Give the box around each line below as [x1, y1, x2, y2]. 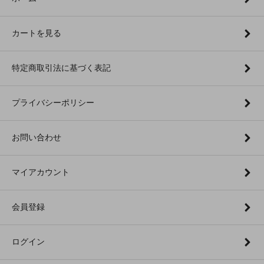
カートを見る [12, 28, 61, 38]
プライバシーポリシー [12, 97, 94, 107]
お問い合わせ [12, 132, 61, 142]
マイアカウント [12, 167, 70, 177]
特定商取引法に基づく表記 [12, 62, 111, 72]
